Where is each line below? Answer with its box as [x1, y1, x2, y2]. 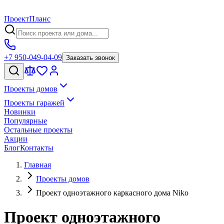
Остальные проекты [4, 125, 72, 134]
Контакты [20, 143, 53, 152]
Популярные [4, 116, 47, 125]
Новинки [4, 107, 35, 116]
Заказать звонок [66, 54, 115, 61]
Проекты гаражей [4, 98, 64, 107]
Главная [24, 160, 51, 169]
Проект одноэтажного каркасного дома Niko [36, 188, 188, 197]
